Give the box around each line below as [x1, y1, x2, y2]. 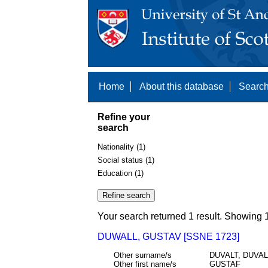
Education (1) [98, 168, 144, 178]
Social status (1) [98, 155, 154, 165]
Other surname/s [113, 250, 172, 260]
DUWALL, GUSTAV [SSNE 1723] [98, 232, 239, 242]
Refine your [98, 111, 150, 122]
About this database [139, 81, 224, 92]
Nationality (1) [98, 142, 145, 152]
